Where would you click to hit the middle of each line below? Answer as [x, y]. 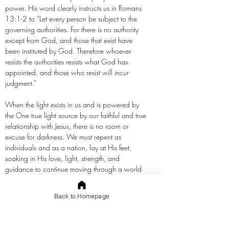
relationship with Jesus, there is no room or [67, 126]
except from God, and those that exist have [69, 40]
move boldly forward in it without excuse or [69, 201]
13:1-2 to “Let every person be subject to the [71, 19]
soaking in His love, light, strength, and [62, 158]
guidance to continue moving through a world [73, 169]
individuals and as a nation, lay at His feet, [68, 147]
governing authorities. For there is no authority [72, 29]
